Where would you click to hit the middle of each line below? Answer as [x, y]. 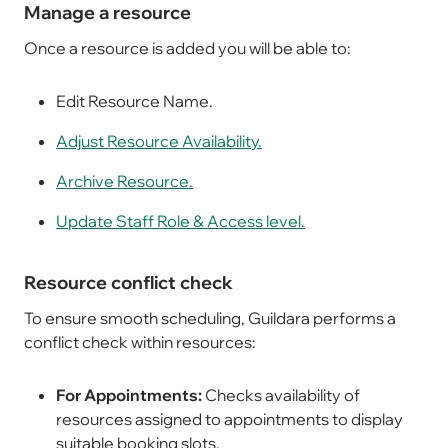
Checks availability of [281, 395]
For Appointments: [129, 395]
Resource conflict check [128, 283]
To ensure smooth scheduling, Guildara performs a [210, 318]
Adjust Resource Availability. [159, 141]
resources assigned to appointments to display [229, 419]
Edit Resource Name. [134, 101]
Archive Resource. [124, 181]
